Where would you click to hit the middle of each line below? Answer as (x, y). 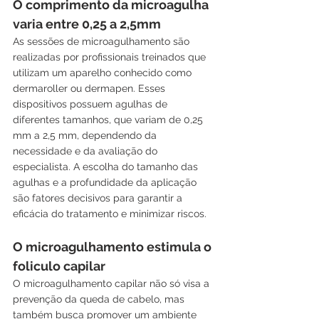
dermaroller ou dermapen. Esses (90, 89)
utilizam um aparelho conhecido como (104, 73)
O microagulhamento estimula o (114, 247)
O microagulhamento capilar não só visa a (113, 284)
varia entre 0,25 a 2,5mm (87, 24)
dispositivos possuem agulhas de (91, 104)
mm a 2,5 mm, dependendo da (86, 136)
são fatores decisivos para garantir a (99, 198)
